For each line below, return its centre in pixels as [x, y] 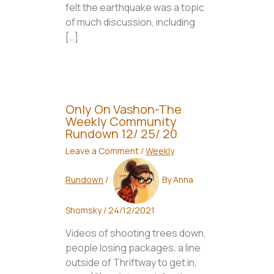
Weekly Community [121, 122]
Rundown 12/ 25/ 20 [122, 134]
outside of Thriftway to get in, [131, 263]
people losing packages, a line [133, 248]
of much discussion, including [131, 22]
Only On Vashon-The [124, 109]
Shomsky [85, 210]
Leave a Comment [102, 151]
